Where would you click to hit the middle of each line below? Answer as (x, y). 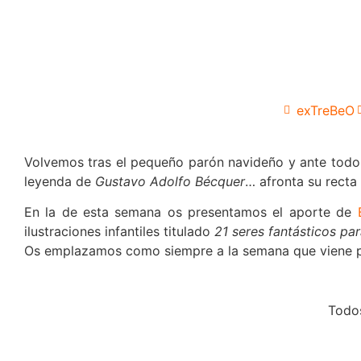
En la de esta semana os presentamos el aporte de (191, 212)
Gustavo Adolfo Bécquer (170, 181)
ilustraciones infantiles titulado (119, 232)
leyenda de (60, 181)
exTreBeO (326, 110)
